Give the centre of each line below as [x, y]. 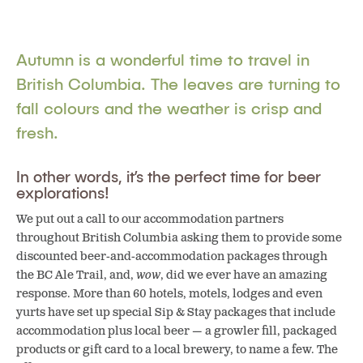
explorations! [65, 192]
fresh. [37, 132]
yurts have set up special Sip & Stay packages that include [176, 312]
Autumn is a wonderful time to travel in [163, 59]
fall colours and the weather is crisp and [169, 108]
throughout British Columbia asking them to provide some [179, 237]
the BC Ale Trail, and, [76, 275]
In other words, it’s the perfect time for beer [169, 176]
